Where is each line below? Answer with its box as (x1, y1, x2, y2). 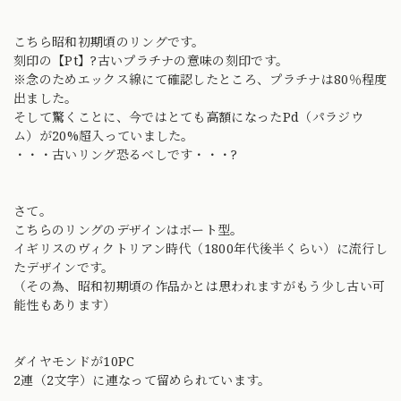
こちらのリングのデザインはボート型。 (13, 220, 243, 238)
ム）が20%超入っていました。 (13, 126, 194, 144)
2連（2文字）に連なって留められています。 (13, 371, 271, 388)
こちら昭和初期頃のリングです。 (13, 32, 205, 50)
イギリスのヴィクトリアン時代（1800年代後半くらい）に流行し (13, 239, 388, 257)
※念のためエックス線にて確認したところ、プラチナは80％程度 (13, 70, 388, 88)
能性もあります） (13, 295, 116, 313)
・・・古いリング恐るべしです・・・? (13, 145, 238, 163)
